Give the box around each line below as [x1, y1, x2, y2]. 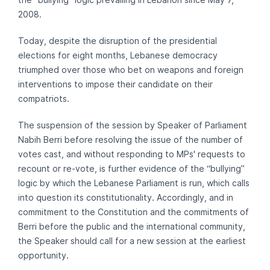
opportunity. [18, 250, 69, 260]
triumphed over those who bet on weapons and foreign [18, 64, 243, 75]
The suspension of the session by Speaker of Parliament [18, 120, 247, 130]
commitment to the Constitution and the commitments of [18, 207, 249, 217]
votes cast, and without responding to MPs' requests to [18, 149, 245, 159]
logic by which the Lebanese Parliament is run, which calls [18, 178, 250, 188]
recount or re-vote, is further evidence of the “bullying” [18, 163, 245, 174]
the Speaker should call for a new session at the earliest [18, 236, 246, 246]
